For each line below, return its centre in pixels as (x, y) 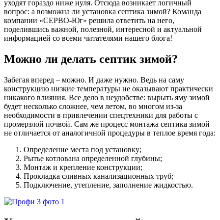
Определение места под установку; (82, 149)
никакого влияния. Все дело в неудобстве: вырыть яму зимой (107, 97)
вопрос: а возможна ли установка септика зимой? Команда (103, 11)
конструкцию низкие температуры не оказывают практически (109, 88)
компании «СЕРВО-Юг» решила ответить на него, (89, 20)
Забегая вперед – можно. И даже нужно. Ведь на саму (94, 80)
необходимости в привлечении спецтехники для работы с (101, 115)
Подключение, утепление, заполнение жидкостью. (108, 185)
